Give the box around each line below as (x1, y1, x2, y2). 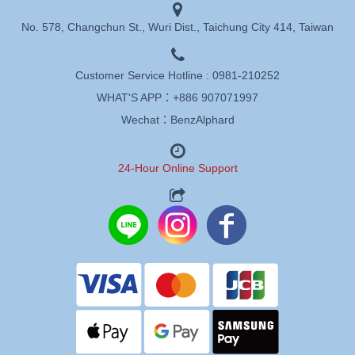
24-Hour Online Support (117, 162, 238, 174)
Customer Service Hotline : (75, 69, 212, 82)
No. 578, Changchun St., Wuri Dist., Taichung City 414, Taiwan (21, 21, 334, 33)
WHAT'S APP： (97, 91, 173, 104)
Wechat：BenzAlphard (120, 113, 235, 126)
